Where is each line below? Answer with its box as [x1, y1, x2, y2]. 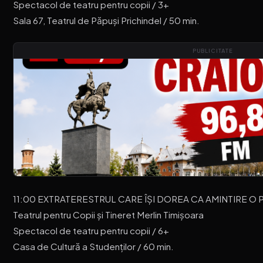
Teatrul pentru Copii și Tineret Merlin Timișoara [13, 208, 204, 220]
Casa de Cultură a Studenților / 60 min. [13, 240, 174, 252]
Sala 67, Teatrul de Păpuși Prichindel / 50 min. [13, 15, 200, 26]
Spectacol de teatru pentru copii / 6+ [13, 224, 170, 236]
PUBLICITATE [192, 47, 233, 55]
